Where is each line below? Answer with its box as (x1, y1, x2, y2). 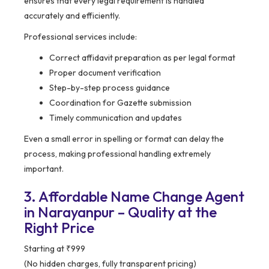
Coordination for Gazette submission (49, 97, 192, 109)
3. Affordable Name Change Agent (24, 187, 244, 206)
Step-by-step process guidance (49, 82, 170, 94)
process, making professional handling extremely (24, 148, 211, 160)
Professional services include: (24, 31, 137, 43)
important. (24, 163, 64, 175)
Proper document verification (49, 67, 161, 79)
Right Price (24, 219, 94, 237)
